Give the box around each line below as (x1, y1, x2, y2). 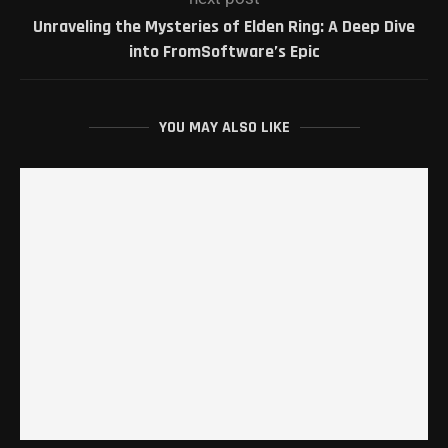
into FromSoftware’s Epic (128, 40, 320, 64)
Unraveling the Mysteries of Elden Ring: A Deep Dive (33, 15, 415, 39)
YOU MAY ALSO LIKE (158, 117, 290, 139)
